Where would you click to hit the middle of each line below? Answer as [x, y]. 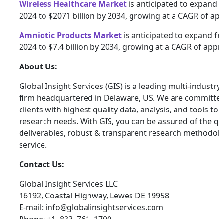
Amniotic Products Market [70, 35]
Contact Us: [42, 164]
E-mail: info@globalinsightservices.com [91, 207]
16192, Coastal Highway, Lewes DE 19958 [94, 196]
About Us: [38, 66]
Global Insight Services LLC [68, 184]
